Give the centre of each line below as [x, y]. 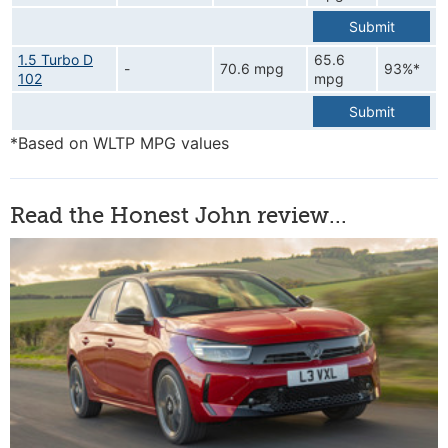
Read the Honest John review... [178, 216]
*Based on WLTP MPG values [119, 143]
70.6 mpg [252, 69]
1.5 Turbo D [55, 60]
